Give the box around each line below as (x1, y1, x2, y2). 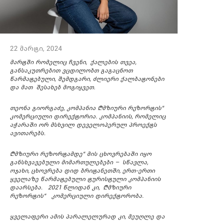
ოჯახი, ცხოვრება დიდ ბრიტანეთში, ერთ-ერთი (10, 167, 155, 175)
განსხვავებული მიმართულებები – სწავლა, (10, 159, 148, 166)
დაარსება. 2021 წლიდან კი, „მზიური (10, 184, 131, 191)
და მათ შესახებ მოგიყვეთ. (10, 84, 95, 91)
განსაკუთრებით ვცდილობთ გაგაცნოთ (10, 67, 133, 74)
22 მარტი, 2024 (10, 44, 62, 53)
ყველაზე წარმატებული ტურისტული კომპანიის (10, 176, 161, 183)
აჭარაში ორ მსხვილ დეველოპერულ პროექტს (10, 121, 157, 129)
